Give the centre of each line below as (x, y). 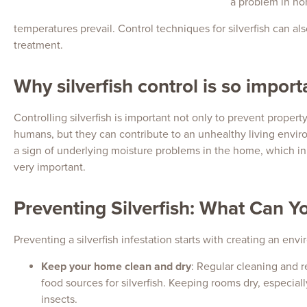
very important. (50, 167)
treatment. (38, 45)
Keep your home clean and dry (116, 266)
